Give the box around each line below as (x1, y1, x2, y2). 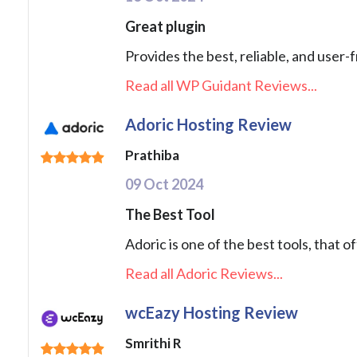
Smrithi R (125, 335, 182, 352)
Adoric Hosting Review (125, 115, 292, 135)
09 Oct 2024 (125, 175, 203, 194)
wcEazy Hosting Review (125, 303, 298, 323)
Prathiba (125, 147, 179, 164)
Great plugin (125, 18, 206, 36)
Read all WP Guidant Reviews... (125, 76, 317, 95)
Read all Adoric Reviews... (125, 265, 283, 283)
